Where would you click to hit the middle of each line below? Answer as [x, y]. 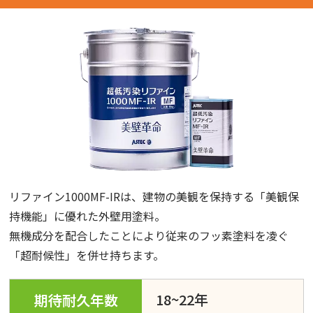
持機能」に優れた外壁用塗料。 [88, 216]
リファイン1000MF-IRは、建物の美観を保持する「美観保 [154, 196]
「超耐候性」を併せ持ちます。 [87, 255]
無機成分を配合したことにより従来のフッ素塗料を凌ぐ [149, 235]
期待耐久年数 [76, 300]
